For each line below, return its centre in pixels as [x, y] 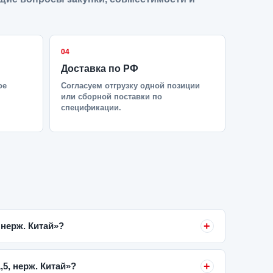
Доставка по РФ [99, 69]
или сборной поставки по [111, 97]
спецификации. [91, 108]
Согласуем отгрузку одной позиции [130, 86]
